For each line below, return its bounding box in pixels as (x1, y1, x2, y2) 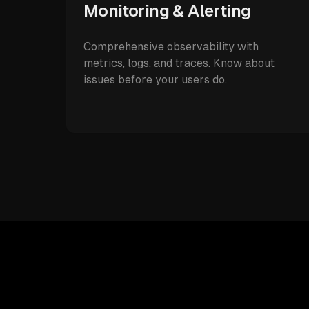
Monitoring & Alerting (83, 1, 251, 20)
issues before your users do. (83, 73, 227, 86)
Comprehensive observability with (83, 40, 259, 53)
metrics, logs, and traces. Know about (83, 57, 275, 70)
